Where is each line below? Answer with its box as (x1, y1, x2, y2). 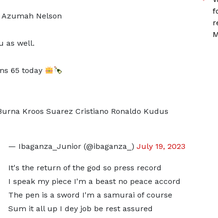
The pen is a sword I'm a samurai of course (8, 190, 172, 200)
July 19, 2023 (136, 142, 185, 151)
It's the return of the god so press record (8, 163, 162, 172)
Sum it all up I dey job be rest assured (8, 204, 153, 213)
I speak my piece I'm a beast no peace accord (8, 177, 181, 186)
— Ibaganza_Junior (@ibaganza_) (8, 142, 137, 151)
